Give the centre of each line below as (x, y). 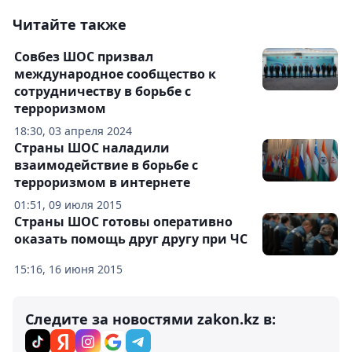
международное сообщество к (115, 74)
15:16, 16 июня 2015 (68, 269)
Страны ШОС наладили (92, 148)
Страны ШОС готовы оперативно (123, 222)
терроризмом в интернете (102, 183)
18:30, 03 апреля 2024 (73, 131)
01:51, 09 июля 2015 (68, 205)
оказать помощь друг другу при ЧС (131, 239)
